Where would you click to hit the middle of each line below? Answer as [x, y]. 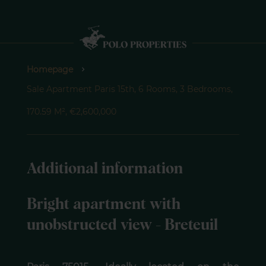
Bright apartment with [103, 205]
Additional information [104, 169]
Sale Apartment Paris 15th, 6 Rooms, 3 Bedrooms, [129, 89]
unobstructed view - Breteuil [122, 226]
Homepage [50, 70]
